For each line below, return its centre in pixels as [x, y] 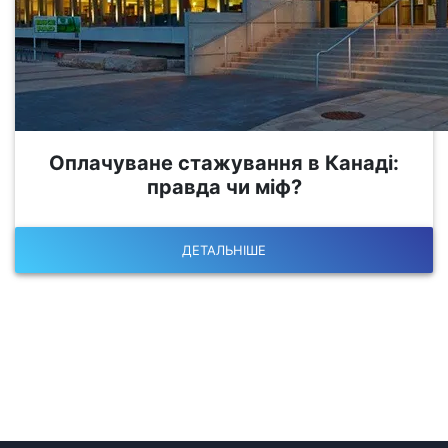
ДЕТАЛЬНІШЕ [224, 249]
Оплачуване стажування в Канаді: [224, 163]
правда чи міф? [224, 187]
